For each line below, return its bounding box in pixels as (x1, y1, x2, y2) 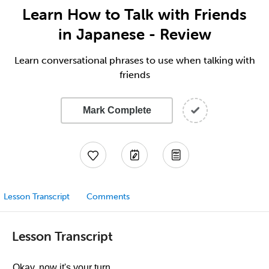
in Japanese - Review (58, 25, 211, 44)
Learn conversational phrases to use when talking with (14, 55, 255, 66)
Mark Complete (82, 105, 151, 115)
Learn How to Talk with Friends (22, 5, 247, 24)
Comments (86, 192, 130, 202)
